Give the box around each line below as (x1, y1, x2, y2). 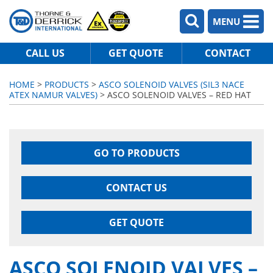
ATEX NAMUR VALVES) (9, 89, 97, 101)
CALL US (26, 46, 65, 60)
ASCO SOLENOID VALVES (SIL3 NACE (99, 79, 244, 90)
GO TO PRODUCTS (93, 146, 180, 160)
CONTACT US (106, 181, 167, 195)
